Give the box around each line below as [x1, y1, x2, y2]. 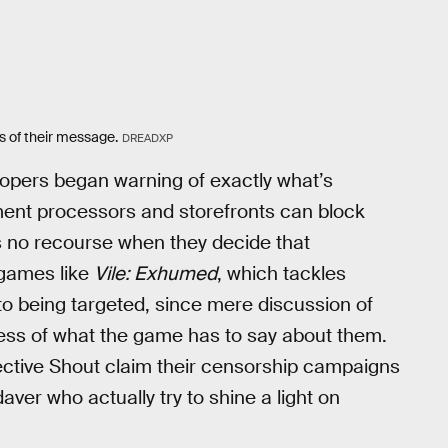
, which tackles [217, 261, 346, 287]
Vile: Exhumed [94, 261, 217, 287]
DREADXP [121, 130, 173, 145]
